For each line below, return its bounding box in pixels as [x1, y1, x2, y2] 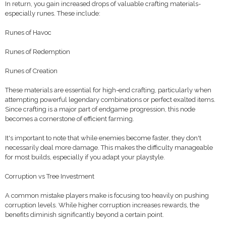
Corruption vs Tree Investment [5, 173, 94, 180]
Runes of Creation [5, 67, 58, 75]
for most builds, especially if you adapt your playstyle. [5, 153, 165, 161]
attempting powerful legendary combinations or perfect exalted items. [5, 96, 215, 103]
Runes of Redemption [5, 48, 70, 55]
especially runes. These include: [5, 10, 100, 17]
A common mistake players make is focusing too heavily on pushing [5, 192, 209, 199]
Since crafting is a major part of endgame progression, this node [5, 105, 195, 113]
